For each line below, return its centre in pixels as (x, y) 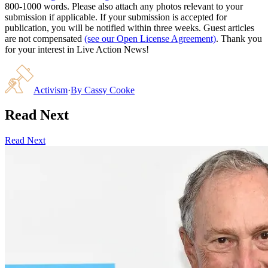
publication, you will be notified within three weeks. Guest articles (130, 28)
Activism (51, 90)
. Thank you (239, 38)
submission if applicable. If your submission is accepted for (116, 17)
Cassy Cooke (109, 90)
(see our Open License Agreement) (150, 38)
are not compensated (43, 38)
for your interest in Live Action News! (77, 49)
